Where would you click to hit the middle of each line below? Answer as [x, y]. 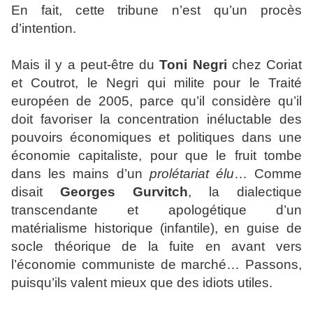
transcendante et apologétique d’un [156, 210]
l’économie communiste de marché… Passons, [156, 264]
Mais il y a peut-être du [86, 65]
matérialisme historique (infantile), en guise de [156, 228]
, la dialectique [245, 192]
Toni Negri [193, 65]
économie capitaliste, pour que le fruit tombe [156, 155]
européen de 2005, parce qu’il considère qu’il [156, 101]
